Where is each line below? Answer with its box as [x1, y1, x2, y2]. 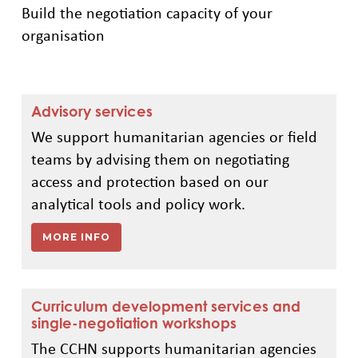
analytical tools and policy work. [30, 193, 245, 215]
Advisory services [30, 102, 153, 121]
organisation [21, 23, 105, 46]
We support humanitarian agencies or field [30, 125, 317, 148]
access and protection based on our [30, 170, 268, 193]
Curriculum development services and [30, 297, 300, 316]
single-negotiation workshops [30, 314, 237, 332]
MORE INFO [42, 231, 110, 244]
